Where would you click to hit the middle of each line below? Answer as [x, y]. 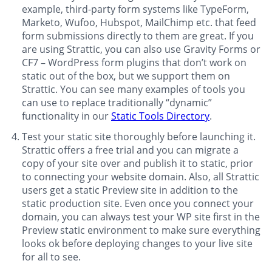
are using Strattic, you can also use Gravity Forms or [141, 49]
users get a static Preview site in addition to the [130, 190]
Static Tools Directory [160, 116]
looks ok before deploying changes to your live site [137, 244]
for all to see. [51, 257]
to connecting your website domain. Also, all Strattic [141, 177]
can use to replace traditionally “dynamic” [117, 103]
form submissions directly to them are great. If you [138, 36]
